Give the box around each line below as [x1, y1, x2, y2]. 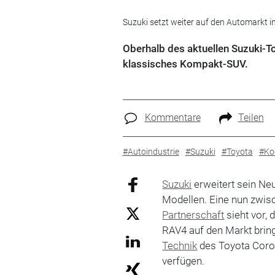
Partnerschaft [162, 208, 225, 221]
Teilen [238, 112, 264, 123]
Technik [162, 239, 198, 252]
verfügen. [162, 254, 205, 267]
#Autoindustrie [122, 146, 179, 157]
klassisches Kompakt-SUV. [122, 58, 248, 70]
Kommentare [144, 112, 201, 123]
